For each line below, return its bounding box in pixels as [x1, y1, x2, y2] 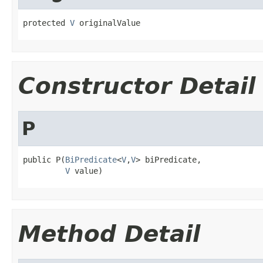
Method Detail [18, 220, 200, 247]
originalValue [75, 18, 140, 28]
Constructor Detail [18, 72, 255, 99]
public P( [23, 154, 65, 164]
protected [23, 18, 70, 28]
